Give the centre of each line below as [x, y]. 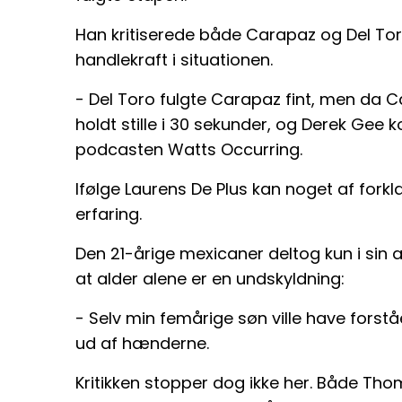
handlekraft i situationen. [174, 59]
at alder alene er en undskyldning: [210, 278]
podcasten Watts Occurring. [189, 149]
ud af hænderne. [142, 343]
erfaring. [109, 214]
